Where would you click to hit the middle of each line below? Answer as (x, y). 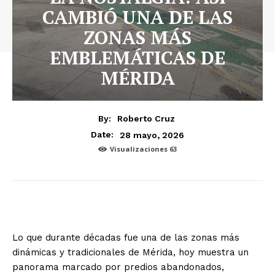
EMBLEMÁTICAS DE (137, 57)
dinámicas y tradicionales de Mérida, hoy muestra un (130, 252)
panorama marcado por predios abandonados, (118, 267)
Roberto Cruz (146, 119)
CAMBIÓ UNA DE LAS (137, 17)
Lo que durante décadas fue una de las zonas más (126, 237)
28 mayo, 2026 (152, 135)
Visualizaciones (140, 149)
